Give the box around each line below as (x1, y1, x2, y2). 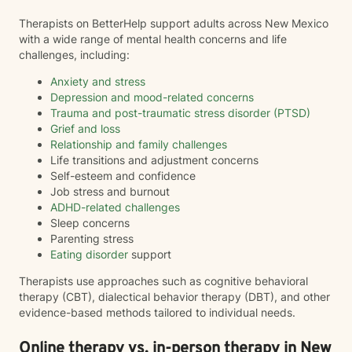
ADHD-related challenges (50, 200, 180, 214)
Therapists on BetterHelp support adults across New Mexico (19, 16, 328, 30)
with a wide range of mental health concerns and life (19, 32, 287, 46)
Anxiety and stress (50, 75, 145, 88)
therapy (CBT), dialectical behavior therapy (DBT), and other (19, 290, 330, 303)
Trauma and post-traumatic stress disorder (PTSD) (50, 106, 310, 119)
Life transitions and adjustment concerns (50, 153, 258, 167)
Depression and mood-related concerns (50, 90, 254, 104)
